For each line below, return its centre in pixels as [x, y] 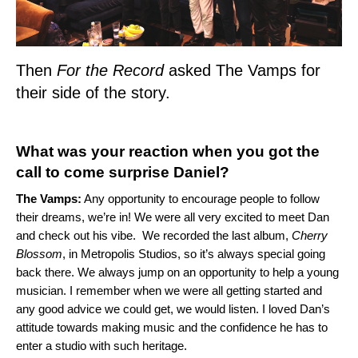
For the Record [113, 71]
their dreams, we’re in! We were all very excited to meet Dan [173, 217]
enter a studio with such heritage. [101, 346]
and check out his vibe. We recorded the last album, [154, 236]
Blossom [39, 254]
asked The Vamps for [245, 71]
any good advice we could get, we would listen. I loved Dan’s [173, 309]
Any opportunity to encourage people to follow [201, 199]
